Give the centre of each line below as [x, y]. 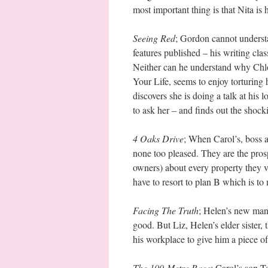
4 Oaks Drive [158, 138]
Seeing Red [154, 38]
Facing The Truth [166, 210]
